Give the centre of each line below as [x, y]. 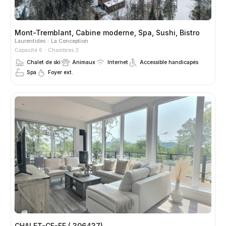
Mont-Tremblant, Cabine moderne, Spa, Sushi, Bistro [107, 33]
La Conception [69, 41]
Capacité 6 [29, 50]
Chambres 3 [63, 50]
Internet [118, 62]
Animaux [84, 62]
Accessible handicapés [169, 62]
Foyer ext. [61, 72]
